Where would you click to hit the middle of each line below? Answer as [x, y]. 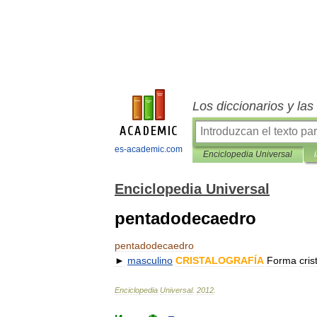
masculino [150, 260]
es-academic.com [148, 149]
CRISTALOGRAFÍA [220, 260]
